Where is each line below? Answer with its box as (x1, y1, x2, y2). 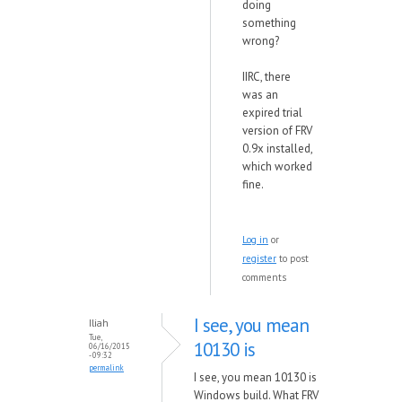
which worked (242, 159, 312, 174)
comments (242, 271, 286, 284)
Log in (242, 233, 268, 246)
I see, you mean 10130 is (194, 370, 317, 385)
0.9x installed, (242, 141, 312, 156)
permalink (89, 363, 124, 372)
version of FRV (242, 123, 312, 138)
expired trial (242, 105, 302, 120)
